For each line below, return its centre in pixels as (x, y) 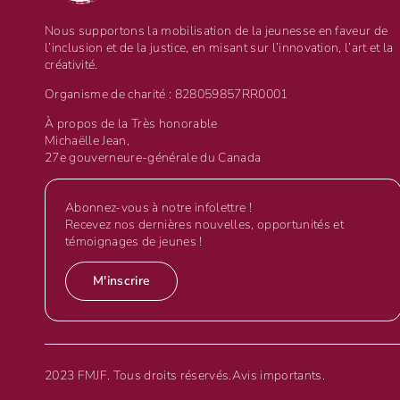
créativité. (71, 65)
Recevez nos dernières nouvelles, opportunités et (204, 225)
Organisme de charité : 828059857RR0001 (167, 95)
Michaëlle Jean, (89, 141)
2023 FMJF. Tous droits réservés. (138, 376)
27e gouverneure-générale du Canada (153, 158)
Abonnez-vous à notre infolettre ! (158, 208)
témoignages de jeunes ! (134, 242)
